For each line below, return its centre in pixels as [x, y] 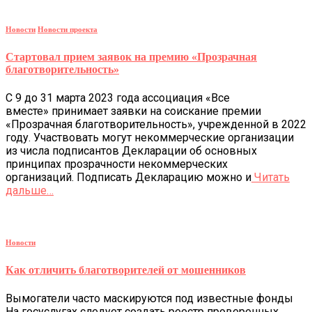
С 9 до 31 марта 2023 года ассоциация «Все [118, 97]
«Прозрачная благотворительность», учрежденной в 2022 [156, 124]
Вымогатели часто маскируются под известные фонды [149, 298]
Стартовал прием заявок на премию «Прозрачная [131, 57]
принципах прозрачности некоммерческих [117, 164]
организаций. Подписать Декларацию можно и [128, 177]
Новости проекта [68, 30]
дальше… [30, 190]
